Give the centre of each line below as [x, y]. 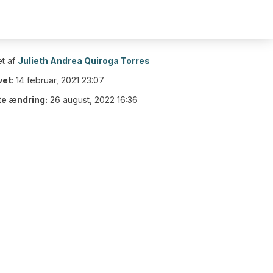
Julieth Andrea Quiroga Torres [84, 61]
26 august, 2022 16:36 [94, 100]
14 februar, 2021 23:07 [60, 80]
